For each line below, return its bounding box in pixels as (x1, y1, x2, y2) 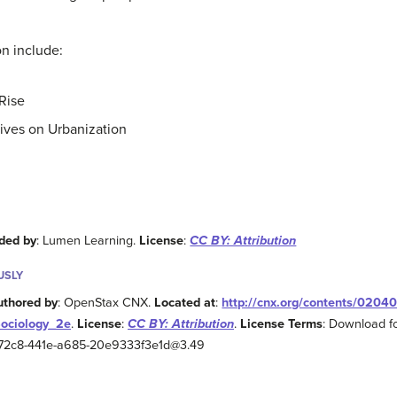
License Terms (240, 316, 323, 332)
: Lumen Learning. (36, 233, 140, 249)
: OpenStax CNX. (58, 295, 155, 311)
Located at (154, 295, 216, 311)
